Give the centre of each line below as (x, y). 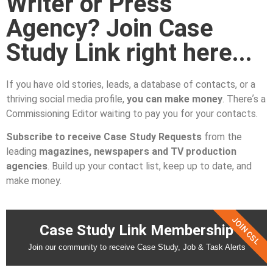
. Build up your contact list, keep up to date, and (150, 166)
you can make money (175, 99)
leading (23, 152)
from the (222, 137)
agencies (27, 166)
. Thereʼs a (244, 99)
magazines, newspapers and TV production (138, 152)
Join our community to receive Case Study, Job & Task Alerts (136, 247)
